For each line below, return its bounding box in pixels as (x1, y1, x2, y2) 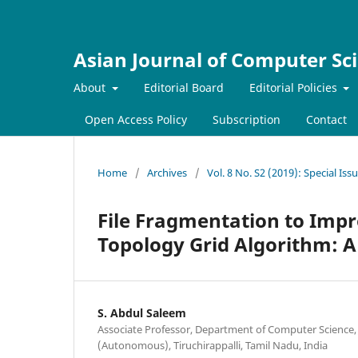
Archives (147, 165, 187, 180)
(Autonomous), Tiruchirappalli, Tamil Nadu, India (97, 337, 328, 352)
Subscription (213, 111, 280, 127)
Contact (306, 111, 347, 127)
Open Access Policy (85, 111, 187, 127)
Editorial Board (143, 79, 224, 95)
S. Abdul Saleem (97, 304, 186, 320)
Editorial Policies (249, 79, 340, 95)
